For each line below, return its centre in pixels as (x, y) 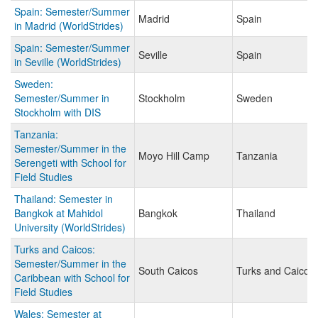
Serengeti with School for (70, 163)
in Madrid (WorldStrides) (69, 26)
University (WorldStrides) (70, 227)
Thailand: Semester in (64, 199)
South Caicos (168, 271)
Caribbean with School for (72, 278)
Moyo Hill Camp (174, 156)
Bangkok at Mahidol (59, 213)
